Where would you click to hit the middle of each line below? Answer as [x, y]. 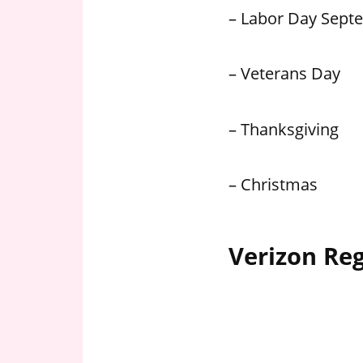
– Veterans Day [284, 73]
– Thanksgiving [284, 128]
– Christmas [273, 184]
